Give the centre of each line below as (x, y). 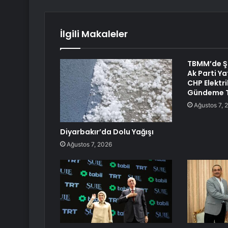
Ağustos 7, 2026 (89, 145)
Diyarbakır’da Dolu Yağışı (107, 132)
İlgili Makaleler (94, 34)
